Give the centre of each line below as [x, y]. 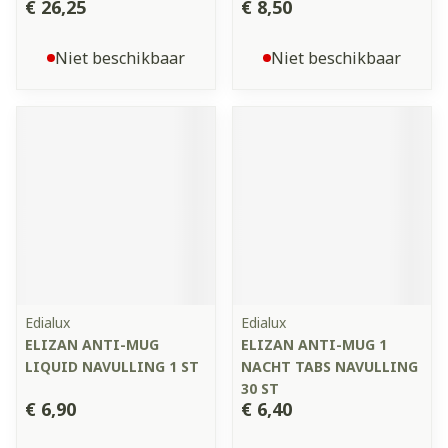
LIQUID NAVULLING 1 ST [112, 366]
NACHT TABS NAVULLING [329, 366]
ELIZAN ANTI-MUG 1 [314, 344]
